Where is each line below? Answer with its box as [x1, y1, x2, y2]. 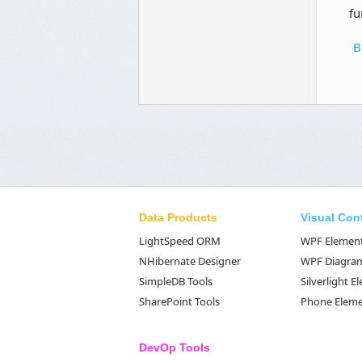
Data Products [139, 211, 217, 224]
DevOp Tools [139, 341, 210, 354]
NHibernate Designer [139, 254, 241, 268]
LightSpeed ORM [139, 234, 221, 248]
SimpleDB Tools [139, 274, 213, 288]
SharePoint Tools [139, 294, 220, 309]
